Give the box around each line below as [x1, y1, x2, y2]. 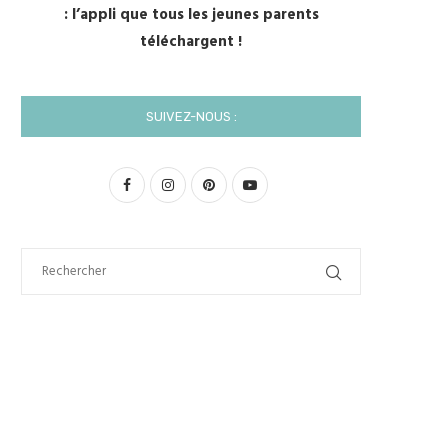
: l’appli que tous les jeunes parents [63, 3, 319, 27]
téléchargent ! [140, 30, 242, 54]
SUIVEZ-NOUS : [145, 109, 237, 124]
